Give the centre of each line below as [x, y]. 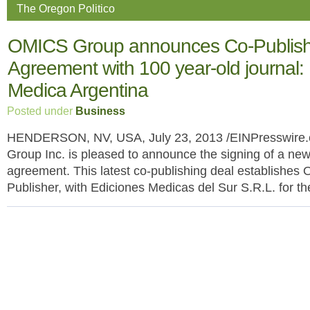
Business [100, 111]
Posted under [41, 111]
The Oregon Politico [66, 9]
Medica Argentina [78, 90]
